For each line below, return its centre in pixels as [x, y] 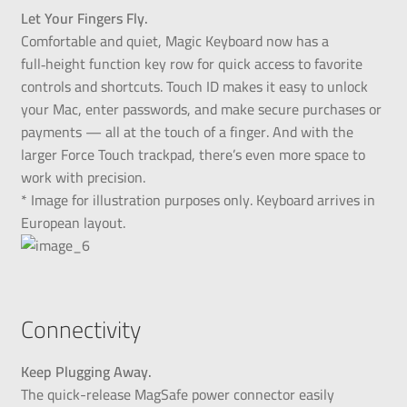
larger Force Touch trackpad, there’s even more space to [193, 154]
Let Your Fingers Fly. [84, 18]
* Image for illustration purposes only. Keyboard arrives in [198, 199]
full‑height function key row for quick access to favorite [191, 63]
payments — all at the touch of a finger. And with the [187, 131]
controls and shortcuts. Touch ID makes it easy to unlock [194, 86]
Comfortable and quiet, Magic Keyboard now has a [174, 40]
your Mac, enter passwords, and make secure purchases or [201, 109]
